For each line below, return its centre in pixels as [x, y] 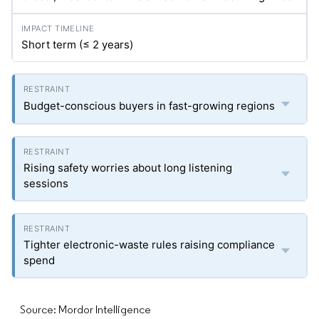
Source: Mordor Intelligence [85, 309]
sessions [46, 183]
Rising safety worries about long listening [128, 168]
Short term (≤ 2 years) [77, 45]
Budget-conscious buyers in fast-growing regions [149, 106]
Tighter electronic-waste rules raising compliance [149, 245]
